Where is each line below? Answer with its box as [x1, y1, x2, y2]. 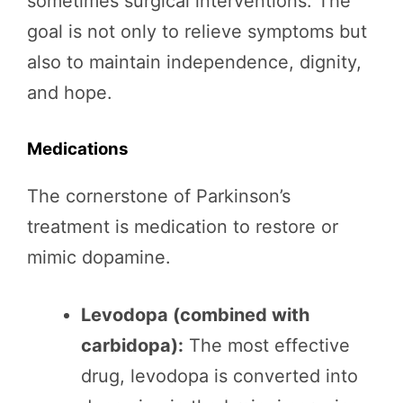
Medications [27, 139, 129, 160]
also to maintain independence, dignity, [27, 51, 362, 74]
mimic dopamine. [27, 246, 171, 269]
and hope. [27, 82, 112, 104]
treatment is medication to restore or [27, 216, 338, 238]
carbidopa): [81, 335, 184, 357]
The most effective [184, 335, 350, 357]
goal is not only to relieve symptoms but [27, 21, 367, 43]
